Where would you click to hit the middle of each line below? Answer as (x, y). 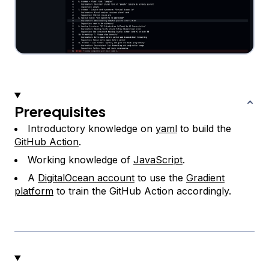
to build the (204, 129)
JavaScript (158, 160)
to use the (160, 178)
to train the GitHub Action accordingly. (142, 191)
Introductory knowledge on (92, 129)
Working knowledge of (80, 160)
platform (34, 191)
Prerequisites (60, 111)
